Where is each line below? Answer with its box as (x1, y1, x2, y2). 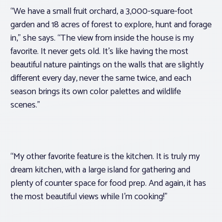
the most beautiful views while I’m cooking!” (10, 189, 169, 205)
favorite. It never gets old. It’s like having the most (10, 44, 188, 59)
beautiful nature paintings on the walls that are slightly (10, 57, 204, 73)
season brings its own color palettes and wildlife (10, 84, 181, 100)
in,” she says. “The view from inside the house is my (10, 31, 194, 46)
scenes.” (10, 98, 42, 113)
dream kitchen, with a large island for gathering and (10, 163, 190, 178)
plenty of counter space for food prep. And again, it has (10, 176, 206, 191)
